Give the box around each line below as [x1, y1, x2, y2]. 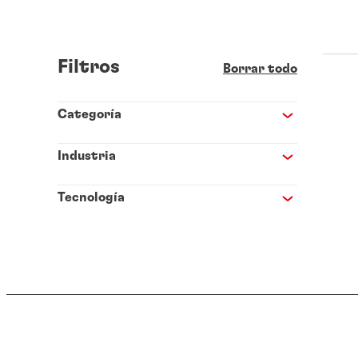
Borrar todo [222, 62, 297, 76]
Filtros [57, 58, 120, 78]
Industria [57, 149, 116, 163]
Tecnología [57, 191, 125, 205]
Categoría [57, 108, 121, 121]
